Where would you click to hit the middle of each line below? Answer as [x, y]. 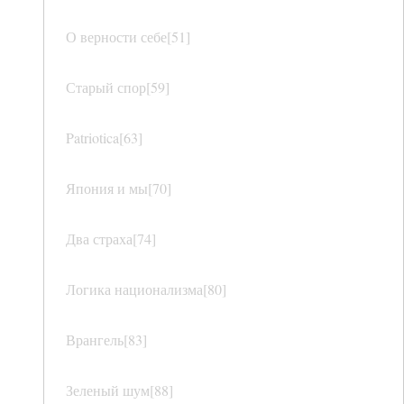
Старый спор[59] [118, 87]
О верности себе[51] [128, 37]
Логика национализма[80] [146, 289]
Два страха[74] [111, 239]
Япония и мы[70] [119, 188]
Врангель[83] [106, 340]
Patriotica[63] [104, 138]
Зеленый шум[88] [119, 390]
